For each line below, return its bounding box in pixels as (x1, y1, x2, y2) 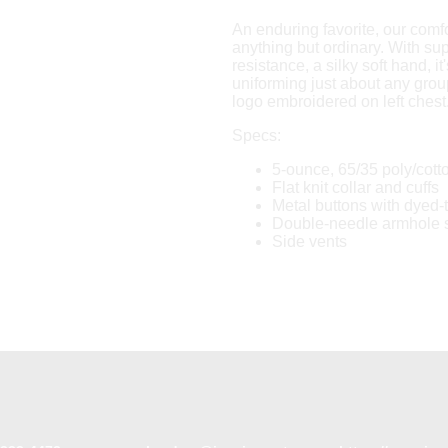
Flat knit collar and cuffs (271, 178, 439, 196)
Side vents (271, 232, 347, 250)
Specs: (231, 126, 281, 144)
